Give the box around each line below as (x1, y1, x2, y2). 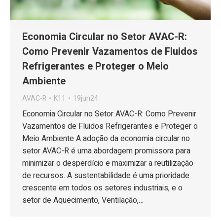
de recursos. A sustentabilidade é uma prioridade (22, 169, 189, 182)
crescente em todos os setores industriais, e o (22, 182, 183, 194)
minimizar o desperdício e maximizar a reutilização (22, 157, 193, 169)
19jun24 (73, 93, 98, 104)
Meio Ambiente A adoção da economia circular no (22, 132, 190, 145)
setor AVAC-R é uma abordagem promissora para (22, 145, 190, 157)
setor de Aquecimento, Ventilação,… (22, 194, 144, 206)
